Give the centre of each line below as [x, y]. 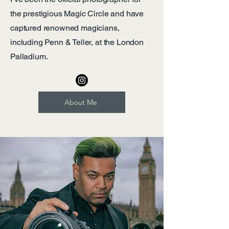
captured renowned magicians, [65, 28]
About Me [81, 102]
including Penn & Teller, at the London [77, 42]
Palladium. [29, 56]
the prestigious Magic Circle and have [77, 14]
